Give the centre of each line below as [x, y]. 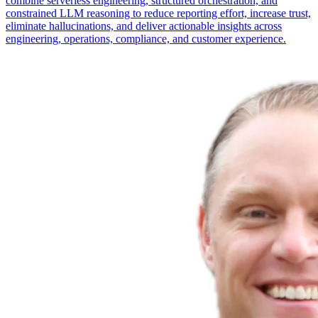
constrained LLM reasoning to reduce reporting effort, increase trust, [158, 13]
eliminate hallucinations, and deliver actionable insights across [144, 26]
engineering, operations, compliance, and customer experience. [146, 39]
